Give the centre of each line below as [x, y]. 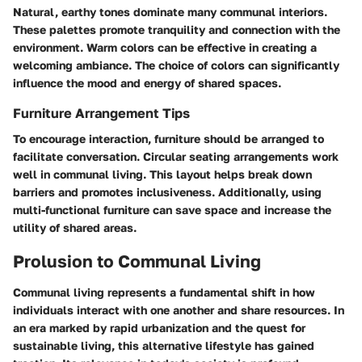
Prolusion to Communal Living [137, 261]
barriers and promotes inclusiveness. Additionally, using [167, 192]
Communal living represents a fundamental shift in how [164, 292]
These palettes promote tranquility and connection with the [177, 30]
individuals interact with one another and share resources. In [179, 309]
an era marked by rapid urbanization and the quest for [159, 327]
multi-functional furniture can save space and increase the [172, 210]
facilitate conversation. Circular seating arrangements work [176, 157]
